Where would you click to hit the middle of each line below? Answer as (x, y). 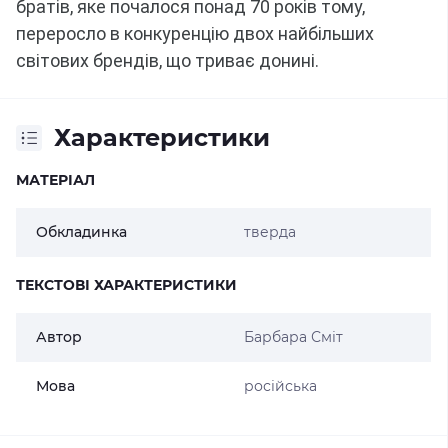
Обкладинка (81, 232)
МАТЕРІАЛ (55, 180)
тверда (269, 232)
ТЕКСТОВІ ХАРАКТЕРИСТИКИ (126, 285)
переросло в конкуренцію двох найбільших (195, 33)
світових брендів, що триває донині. (167, 60)
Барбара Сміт (293, 337)
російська (280, 386)
